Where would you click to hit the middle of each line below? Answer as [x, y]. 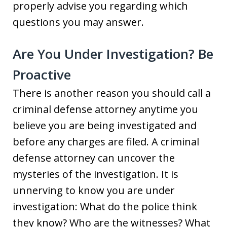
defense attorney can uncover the [94, 158]
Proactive [42, 74]
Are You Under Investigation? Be [113, 53]
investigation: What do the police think [105, 206]
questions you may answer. [78, 22]
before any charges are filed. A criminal [106, 141]
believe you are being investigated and [105, 125]
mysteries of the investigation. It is [96, 174]
